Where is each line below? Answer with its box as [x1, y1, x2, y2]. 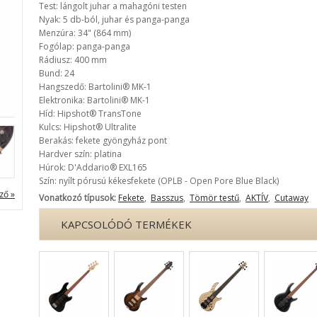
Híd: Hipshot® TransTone [39, 108, 142, 120]
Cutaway [275, 192, 309, 204]
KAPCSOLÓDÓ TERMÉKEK [61, 217, 192, 231]
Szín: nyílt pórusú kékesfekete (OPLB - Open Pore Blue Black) [39, 175, 279, 187]
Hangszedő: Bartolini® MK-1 [39, 81, 151, 93]
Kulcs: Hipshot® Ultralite [39, 121, 137, 133]
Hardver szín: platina [39, 148, 122, 160]
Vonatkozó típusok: [39, 192, 118, 204]
